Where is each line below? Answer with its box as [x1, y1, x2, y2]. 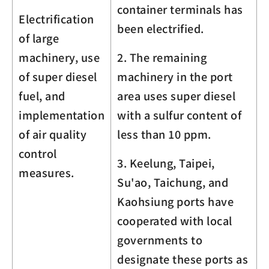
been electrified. [117, 20, 204, 36]
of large [19, 29, 59, 46]
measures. [19, 164, 74, 180]
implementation [19, 106, 104, 122]
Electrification [19, 10, 94, 26]
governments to [117, 231, 202, 247]
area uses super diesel [117, 87, 235, 103]
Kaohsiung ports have [117, 193, 234, 209]
